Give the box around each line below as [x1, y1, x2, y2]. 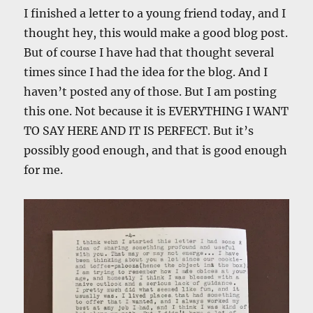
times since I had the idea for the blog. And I [24, 64, 268, 79]
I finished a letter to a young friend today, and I [24, 6, 286, 20]
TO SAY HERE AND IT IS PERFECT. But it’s [24, 123, 254, 138]
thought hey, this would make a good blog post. [24, 25, 289, 40]
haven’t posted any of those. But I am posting [24, 84, 277, 99]
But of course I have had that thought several [24, 45, 275, 59]
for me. [24, 162, 64, 177]
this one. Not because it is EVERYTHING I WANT [24, 103, 289, 118]
